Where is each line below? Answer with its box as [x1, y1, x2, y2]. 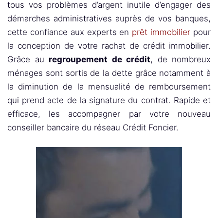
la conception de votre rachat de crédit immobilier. [7, 41, 211, 51]
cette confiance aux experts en [7, 27, 132, 37]
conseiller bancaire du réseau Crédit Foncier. [7, 123, 179, 132]
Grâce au [7, 54, 49, 64]
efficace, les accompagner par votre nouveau [7, 109, 211, 119]
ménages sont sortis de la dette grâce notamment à [7, 68, 211, 78]
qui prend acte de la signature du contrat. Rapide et [7, 95, 211, 105]
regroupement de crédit [49, 54, 150, 64]
